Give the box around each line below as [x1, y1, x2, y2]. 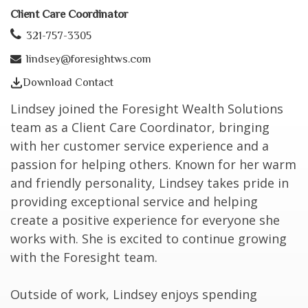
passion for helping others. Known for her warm [10, 156, 296, 173]
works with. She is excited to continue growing [10, 230, 287, 247]
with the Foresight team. [10, 249, 157, 265]
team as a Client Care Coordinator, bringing [10, 119, 269, 135]
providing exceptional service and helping [10, 193, 258, 210]
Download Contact [23, 76, 113, 89]
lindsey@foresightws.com [26, 53, 151, 65]
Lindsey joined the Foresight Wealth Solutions [10, 100, 283, 117]
